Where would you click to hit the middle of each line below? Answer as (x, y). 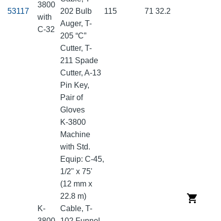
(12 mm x (76, 184)
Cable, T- (76, 209)
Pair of (72, 98)
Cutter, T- (76, 48)
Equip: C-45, (82, 159)
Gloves (74, 110)
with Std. (75, 147)
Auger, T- (76, 24)
